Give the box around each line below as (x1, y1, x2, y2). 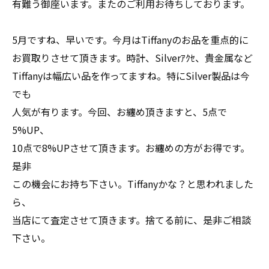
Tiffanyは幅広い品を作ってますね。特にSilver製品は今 (12, 68, 250, 83)
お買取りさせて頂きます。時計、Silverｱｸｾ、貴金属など (12, 50, 253, 65)
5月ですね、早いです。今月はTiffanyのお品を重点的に (12, 32, 249, 47)
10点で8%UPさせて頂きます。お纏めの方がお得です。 (12, 141, 250, 155)
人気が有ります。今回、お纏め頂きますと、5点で (12, 104, 227, 119)
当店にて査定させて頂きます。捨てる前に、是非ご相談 (12, 213, 251, 227)
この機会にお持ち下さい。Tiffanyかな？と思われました (12, 177, 253, 191)
